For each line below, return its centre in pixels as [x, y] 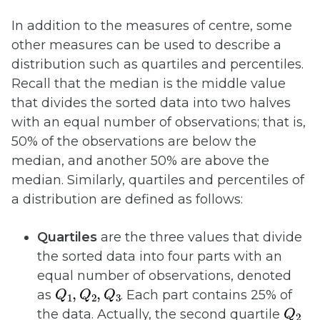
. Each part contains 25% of [207, 295]
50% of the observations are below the [134, 142]
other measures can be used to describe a [146, 45]
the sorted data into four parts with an [160, 257]
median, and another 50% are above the [140, 161]
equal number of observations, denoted [164, 276]
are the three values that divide [200, 237]
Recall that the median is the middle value [149, 84]
